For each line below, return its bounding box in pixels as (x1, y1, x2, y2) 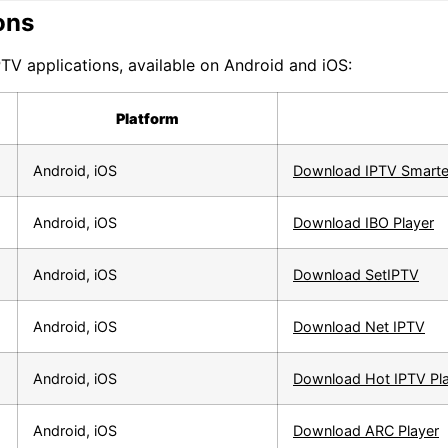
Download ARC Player (293, 421, 439, 439)
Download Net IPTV (293, 317, 425, 335)
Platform (116, 109, 179, 127)
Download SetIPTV (293, 265, 419, 283)
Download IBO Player (293, 213, 434, 231)
